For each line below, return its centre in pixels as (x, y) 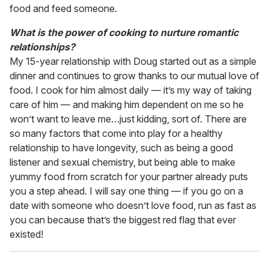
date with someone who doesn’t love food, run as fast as (133, 206)
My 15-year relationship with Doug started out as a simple (133, 62)
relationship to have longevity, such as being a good (121, 148)
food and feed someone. (63, 9)
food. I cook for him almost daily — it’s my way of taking (131, 90)
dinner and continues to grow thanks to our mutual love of (134, 76)
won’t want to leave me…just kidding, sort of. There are (128, 119)
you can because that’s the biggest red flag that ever (123, 220)
